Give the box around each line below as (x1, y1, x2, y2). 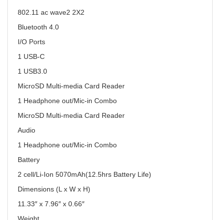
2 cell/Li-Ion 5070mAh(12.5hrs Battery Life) (18, 170, 151, 178)
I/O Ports (18, 38, 45, 46)
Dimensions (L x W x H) (18, 185, 90, 193)
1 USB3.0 (18, 67, 47, 75)
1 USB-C (18, 53, 45, 60)
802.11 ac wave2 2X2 (18, 8, 84, 16)
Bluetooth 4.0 (18, 23, 59, 31)
